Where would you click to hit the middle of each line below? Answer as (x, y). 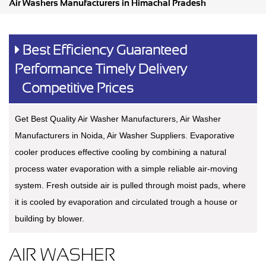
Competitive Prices (74, 88)
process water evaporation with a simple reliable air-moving (126, 169)
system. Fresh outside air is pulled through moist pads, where (130, 186)
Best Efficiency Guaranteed (103, 50)
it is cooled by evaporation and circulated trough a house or (126, 202)
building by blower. (50, 219)
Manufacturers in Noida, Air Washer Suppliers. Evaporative (125, 136)
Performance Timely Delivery (101, 69)
